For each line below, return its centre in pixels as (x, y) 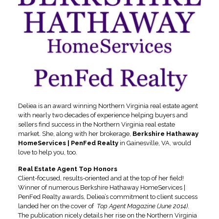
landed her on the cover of (57, 206)
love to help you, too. (47, 152)
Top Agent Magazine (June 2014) (142, 206)
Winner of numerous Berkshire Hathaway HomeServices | (101, 187)
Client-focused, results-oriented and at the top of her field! (101, 178)
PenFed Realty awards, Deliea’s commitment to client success (108, 197)
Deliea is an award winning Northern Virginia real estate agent (108, 106)
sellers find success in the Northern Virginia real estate (96, 124)
